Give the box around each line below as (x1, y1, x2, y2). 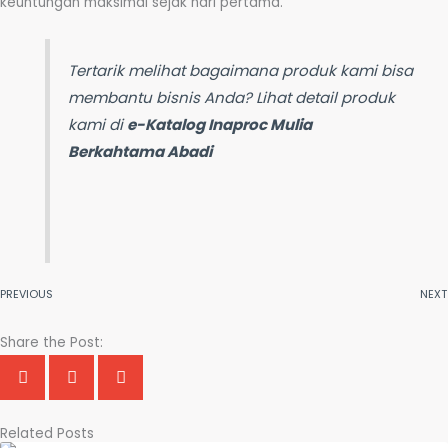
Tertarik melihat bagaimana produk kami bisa (68, 59, 414, 81)
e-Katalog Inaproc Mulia (127, 113, 313, 135)
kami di (68, 113, 128, 135)
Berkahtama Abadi (68, 140, 213, 162)
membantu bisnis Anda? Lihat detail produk (68, 86, 396, 108)
